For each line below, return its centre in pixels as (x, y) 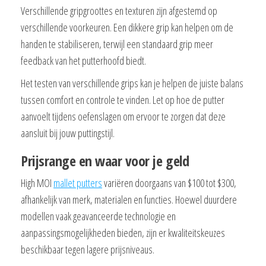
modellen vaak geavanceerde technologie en (98, 216)
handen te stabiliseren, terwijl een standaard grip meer (117, 44)
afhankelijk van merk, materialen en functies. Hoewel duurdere (129, 199)
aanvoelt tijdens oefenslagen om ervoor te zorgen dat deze (123, 116)
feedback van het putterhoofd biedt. (83, 60)
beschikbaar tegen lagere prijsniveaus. (88, 249)
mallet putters (78, 183)
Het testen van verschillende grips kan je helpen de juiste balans (132, 83)
